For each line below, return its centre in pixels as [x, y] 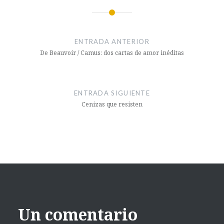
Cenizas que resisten [112, 104]
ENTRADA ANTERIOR [112, 42]
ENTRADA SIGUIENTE [112, 93]
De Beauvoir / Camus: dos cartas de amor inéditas [112, 53]
